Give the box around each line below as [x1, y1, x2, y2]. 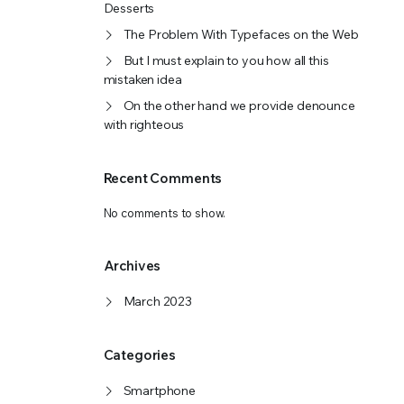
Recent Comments [103, 170, 223, 187]
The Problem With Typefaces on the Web [123, 26, 359, 42]
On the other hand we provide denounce [123, 97, 355, 114]
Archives [103, 257, 161, 274]
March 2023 [123, 293, 192, 309]
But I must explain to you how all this [123, 52, 329, 69]
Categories [103, 346, 176, 363]
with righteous [103, 116, 185, 133]
